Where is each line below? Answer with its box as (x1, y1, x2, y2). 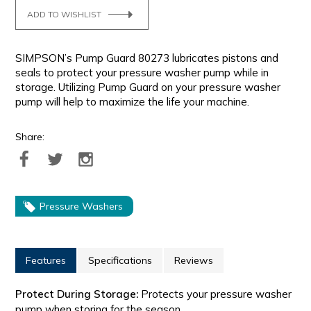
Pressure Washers (40, 200, 124, 213)
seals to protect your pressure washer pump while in (15, 66, 269, 80)
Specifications (88, 254, 153, 267)
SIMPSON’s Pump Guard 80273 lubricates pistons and (15, 51, 279, 65)
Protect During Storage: (15, 287, 139, 301)
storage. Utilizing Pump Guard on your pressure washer (15, 81, 281, 94)
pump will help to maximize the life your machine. (15, 95, 250, 109)
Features (26, 254, 67, 267)
